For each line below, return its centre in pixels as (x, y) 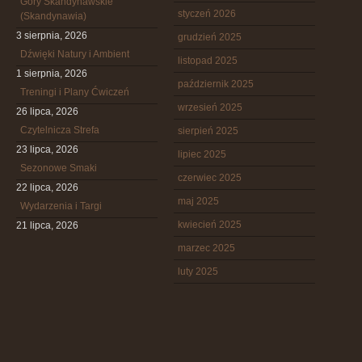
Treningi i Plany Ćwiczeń (75, 92)
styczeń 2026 (207, 14)
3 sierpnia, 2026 (52, 36)
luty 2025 (198, 271)
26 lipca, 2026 (47, 112)
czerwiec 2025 (210, 178)
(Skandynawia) (53, 16)
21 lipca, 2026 (47, 225)
